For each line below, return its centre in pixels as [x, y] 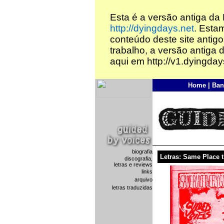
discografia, [138, 158]
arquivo [143, 179]
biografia [142, 151]
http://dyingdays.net [152, 28]
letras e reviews [133, 164]
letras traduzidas [132, 187]
